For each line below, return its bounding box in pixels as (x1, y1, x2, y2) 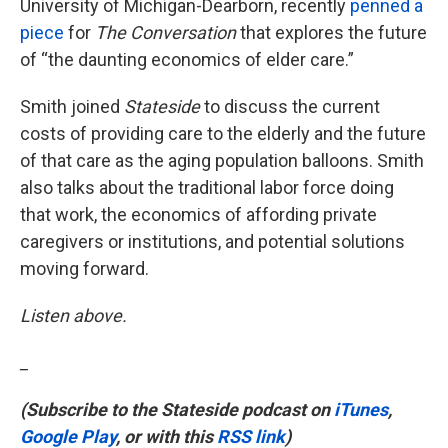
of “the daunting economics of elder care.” (20, 49, 354, 71)
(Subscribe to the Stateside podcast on (20, 399, 334, 421)
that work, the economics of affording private (20, 204, 377, 226)
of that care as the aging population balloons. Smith (20, 150, 424, 172)
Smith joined (20, 96, 124, 118)
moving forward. (20, 258, 149, 280)
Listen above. (20, 305, 127, 327)
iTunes (334, 399, 388, 421)
